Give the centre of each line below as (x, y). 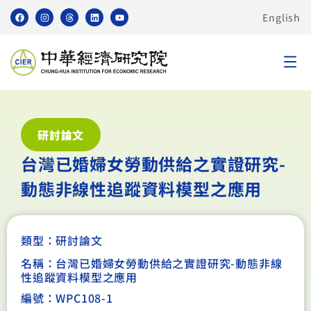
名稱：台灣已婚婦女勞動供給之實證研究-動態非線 (152, 263)
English (281, 17)
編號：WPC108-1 (67, 298)
